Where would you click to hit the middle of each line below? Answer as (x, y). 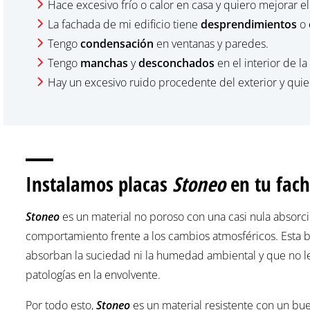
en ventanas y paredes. (211, 43)
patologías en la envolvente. (93, 274)
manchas (104, 63)
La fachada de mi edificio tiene (124, 24)
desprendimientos (249, 24)
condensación (117, 43)
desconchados (176, 63)
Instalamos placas (99, 183)
